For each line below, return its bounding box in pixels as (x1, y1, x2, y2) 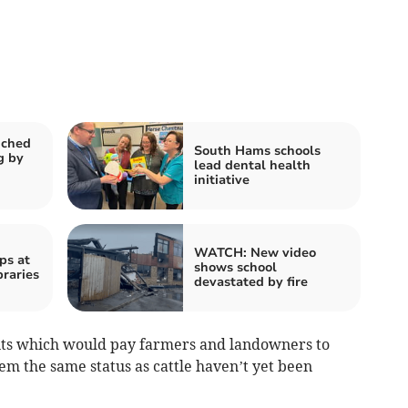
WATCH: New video (194, 243, 316, 261)
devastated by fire (194, 272, 308, 291)
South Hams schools (194, 141, 321, 159)
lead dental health (194, 156, 311, 174)
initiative (194, 170, 250, 189)
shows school (194, 258, 277, 276)
